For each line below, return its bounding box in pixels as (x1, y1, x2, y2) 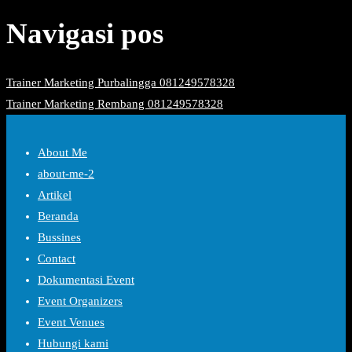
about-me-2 (38, 167, 94, 180)
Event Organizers (38, 294, 123, 307)
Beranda (38, 209, 79, 222)
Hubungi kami (38, 336, 108, 350)
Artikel (38, 188, 71, 201)
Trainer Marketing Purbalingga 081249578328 (6, 75, 235, 89)
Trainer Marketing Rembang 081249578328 (6, 97, 223, 110)
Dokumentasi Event (38, 273, 134, 286)
